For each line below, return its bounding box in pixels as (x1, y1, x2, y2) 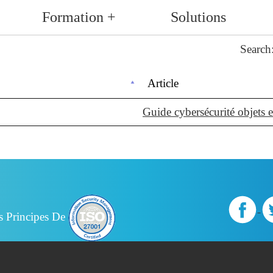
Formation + (41, 9, 116, 25)
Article (147, 77, 179, 90)
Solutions (171, 9, 226, 25)
